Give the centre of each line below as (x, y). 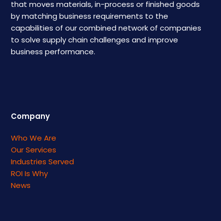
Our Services (34, 149)
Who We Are (34, 138)
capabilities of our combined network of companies (106, 28)
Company (31, 116)
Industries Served (43, 161)
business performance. (53, 51)
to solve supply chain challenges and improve (95, 39)
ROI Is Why (30, 173)
